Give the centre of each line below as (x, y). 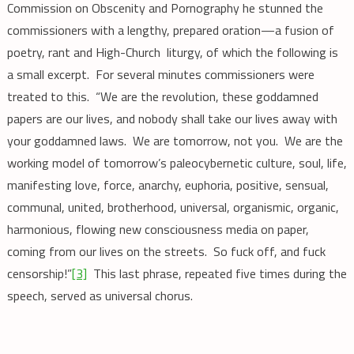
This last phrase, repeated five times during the (217, 274)
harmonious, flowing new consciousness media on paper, (158, 230)
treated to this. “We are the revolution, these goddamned (162, 97)
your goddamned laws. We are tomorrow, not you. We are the (175, 141)
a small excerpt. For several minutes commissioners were (160, 75)
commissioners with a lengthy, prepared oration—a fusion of (170, 30)
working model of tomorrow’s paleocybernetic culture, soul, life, (177, 163)
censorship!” (39, 274)
